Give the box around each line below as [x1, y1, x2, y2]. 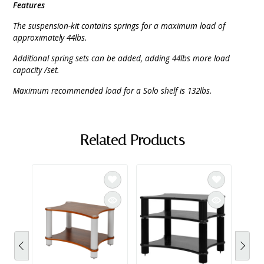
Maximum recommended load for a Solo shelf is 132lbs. [13, 84, 212, 96]
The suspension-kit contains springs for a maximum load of [13, 19, 226, 31]
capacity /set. [13, 64, 60, 75]
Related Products [80, 131, 184, 148]
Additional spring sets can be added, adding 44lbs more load [13, 52, 230, 64]
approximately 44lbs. [13, 31, 87, 43]
